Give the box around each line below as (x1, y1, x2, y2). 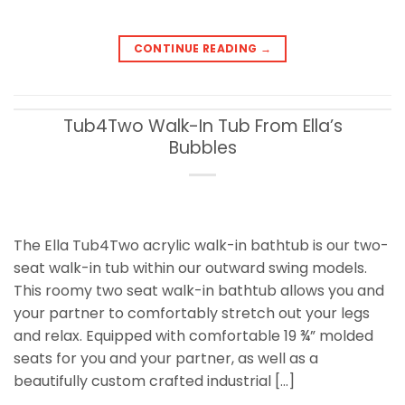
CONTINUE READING (133, 41, 260, 57)
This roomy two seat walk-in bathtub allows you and (14, 279, 384, 301)
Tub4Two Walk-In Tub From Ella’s (62, 113, 343, 138)
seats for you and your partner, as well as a (14, 347, 318, 369)
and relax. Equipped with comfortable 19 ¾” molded (14, 325, 373, 346)
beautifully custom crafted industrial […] (14, 370, 295, 391)
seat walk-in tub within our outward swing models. (14, 257, 367, 278)
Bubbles (168, 135, 237, 160)
